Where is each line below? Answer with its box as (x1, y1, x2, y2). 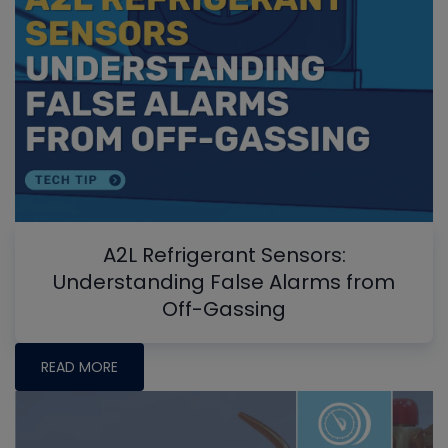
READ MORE (41, 356, 118, 377)
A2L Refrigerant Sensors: (102, 240, 346, 269)
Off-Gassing (162, 294, 286, 323)
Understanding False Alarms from (53, 267, 395, 296)
